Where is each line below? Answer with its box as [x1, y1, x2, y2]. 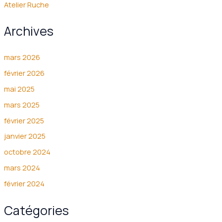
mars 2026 [3, 52, 40, 62]
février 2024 [3, 178, 45, 189]
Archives [3, 23, 54, 40]
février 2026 [3, 67, 45, 78]
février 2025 [3, 115, 44, 125]
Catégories [3, 202, 69, 219]
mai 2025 [3, 83, 35, 94]
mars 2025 [3, 99, 40, 110]
